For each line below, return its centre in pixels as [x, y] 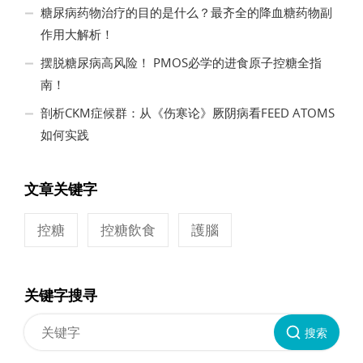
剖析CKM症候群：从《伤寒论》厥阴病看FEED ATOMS [188, 113]
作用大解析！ [77, 34]
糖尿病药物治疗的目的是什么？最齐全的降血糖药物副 [186, 13]
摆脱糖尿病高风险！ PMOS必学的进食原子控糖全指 [181, 63]
